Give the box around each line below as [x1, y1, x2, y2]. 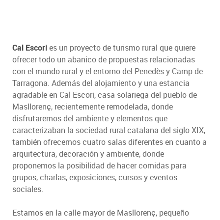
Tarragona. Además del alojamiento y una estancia [12, 77, 190, 88]
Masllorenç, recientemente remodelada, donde [12, 101, 173, 112]
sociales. [12, 183, 43, 194]
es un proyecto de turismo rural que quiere [47, 42, 195, 53]
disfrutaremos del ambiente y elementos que [12, 112, 167, 124]
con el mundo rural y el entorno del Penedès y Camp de [12, 65, 203, 77]
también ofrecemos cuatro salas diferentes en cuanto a [12, 136, 207, 147]
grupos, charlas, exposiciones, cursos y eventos [12, 171, 177, 183]
